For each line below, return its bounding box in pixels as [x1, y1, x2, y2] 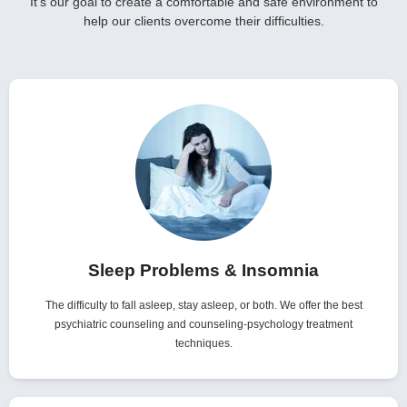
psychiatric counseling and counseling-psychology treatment [55, 318, 352, 332]
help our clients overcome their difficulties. [83, 14, 324, 29]
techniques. [174, 337, 233, 351]
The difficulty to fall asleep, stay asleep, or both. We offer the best [45, 299, 362, 313]
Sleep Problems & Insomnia [88, 261, 319, 281]
